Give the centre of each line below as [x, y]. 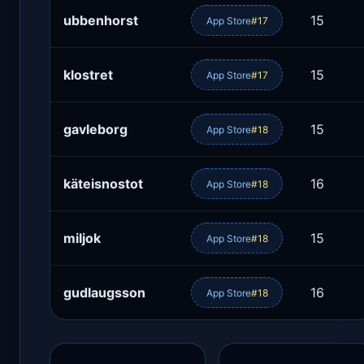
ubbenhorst [101, 21]
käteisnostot [103, 184]
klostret [88, 75]
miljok [82, 238]
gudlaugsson [104, 293]
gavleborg [95, 130]
